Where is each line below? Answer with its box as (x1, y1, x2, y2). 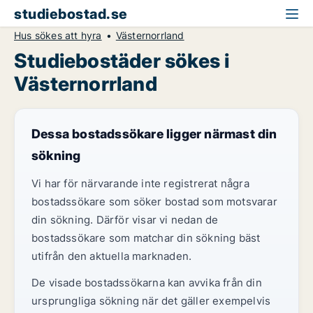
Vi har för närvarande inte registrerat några (31, 177, 249, 190)
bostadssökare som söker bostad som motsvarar (31, 195, 277, 208)
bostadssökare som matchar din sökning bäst (31, 231, 261, 245)
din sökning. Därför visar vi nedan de (31, 213, 219, 226)
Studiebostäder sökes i (14, 49, 230, 73)
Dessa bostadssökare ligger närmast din (31, 126, 277, 141)
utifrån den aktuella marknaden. (31, 249, 192, 263)
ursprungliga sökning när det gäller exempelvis (31, 294, 271, 307)
